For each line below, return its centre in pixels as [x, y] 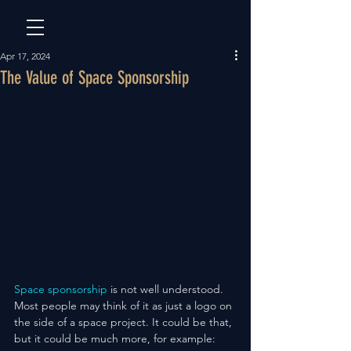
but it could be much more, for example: [115, 338]
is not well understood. [167, 289]
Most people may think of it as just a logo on [125, 306]
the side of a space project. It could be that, [125, 322]
